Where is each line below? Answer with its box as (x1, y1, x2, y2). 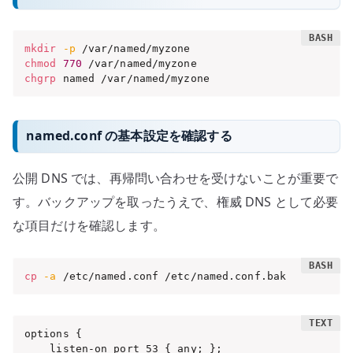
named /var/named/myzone (56, 72, 210, 85)
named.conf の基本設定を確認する (26, 127, 232, 145)
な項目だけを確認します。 (13, 216, 165, 234)
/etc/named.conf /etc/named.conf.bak (56, 269, 287, 282)
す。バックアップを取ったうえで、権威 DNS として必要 (13, 192, 339, 210)
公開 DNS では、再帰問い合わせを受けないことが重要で (13, 169, 339, 187)
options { (24, 327, 82, 340)
